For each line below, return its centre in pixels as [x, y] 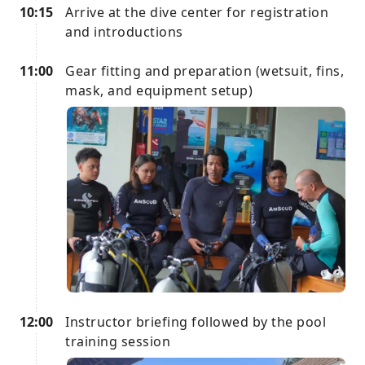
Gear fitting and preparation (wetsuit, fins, [204, 71]
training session [118, 341]
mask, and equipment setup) [159, 90]
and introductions [124, 32]
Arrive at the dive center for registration [197, 12]
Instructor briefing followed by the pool [196, 322]
